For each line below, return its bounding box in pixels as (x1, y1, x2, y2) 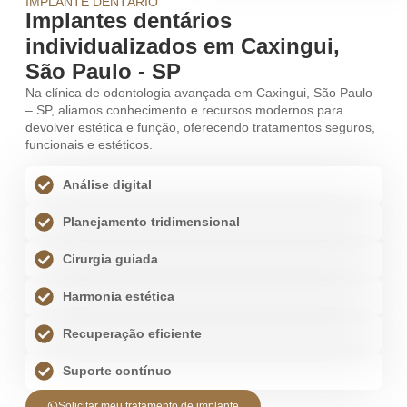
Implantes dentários (25, 7, 232, 33)
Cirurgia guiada (63, 252, 159, 267)
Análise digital (63, 177, 153, 193)
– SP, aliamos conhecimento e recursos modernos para (25, 102, 343, 117)
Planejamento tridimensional (63, 214, 241, 230)
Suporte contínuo (63, 363, 173, 379)
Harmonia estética (63, 289, 175, 304)
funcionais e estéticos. (25, 136, 153, 152)
